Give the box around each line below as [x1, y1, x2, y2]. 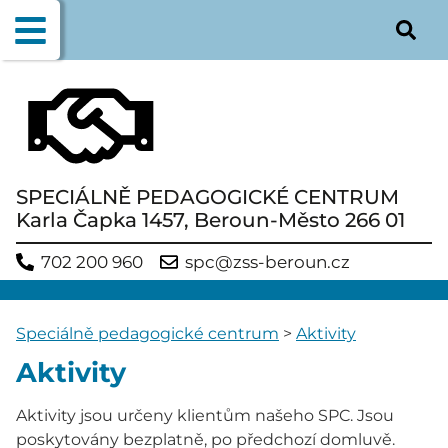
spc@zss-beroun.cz [185, 251, 350, 272]
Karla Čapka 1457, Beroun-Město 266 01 [16, 208, 405, 232]
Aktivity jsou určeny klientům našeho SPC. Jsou [16, 405, 394, 425]
